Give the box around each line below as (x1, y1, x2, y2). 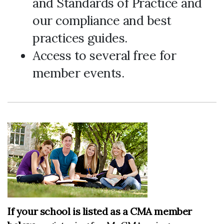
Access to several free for (32, 47, 176, 64)
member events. (32, 65, 124, 81)
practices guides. (32, 30, 127, 46)
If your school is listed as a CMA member (7, 205, 192, 218)
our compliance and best (32, 12, 171, 29)
